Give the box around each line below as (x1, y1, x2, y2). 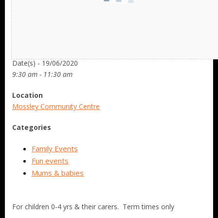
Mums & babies (32, 168, 84, 178)
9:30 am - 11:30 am (12, 70, 73, 79)
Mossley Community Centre (12, 102, 100, 111)
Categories (12, 123, 51, 132)
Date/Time (12, 47, 50, 56)
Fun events (32, 156, 69, 165)
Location (12, 91, 43, 100)
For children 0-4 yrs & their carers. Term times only (12, 202, 174, 211)
